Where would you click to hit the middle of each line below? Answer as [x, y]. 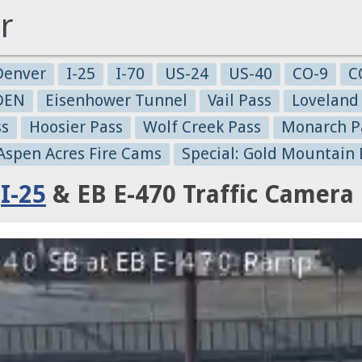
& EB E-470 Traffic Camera [200, 194]
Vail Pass [240, 100]
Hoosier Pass [76, 127]
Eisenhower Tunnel [116, 100]
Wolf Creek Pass [202, 127]
